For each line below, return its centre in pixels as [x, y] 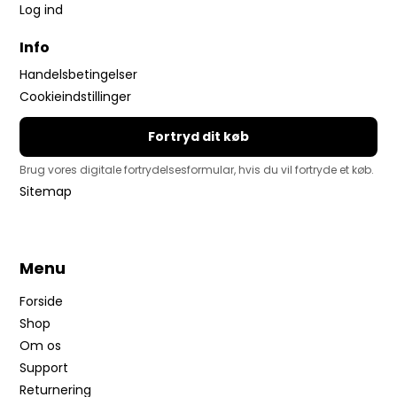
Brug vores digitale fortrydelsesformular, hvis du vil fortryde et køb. [197, 169]
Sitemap [46, 191]
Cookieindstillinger [76, 96]
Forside [42, 301]
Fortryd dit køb [198, 136]
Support [44, 367]
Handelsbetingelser [79, 74]
